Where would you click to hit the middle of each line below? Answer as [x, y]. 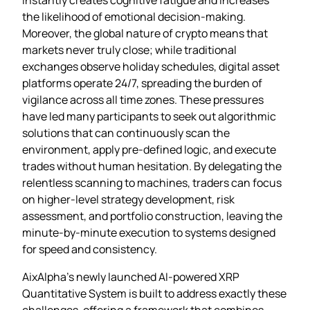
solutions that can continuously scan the [126, 133]
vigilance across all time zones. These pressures [143, 99]
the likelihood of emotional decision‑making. [134, 16]
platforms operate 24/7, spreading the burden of [142, 83]
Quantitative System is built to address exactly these [154, 293]
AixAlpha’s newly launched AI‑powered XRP [131, 276]
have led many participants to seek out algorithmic [149, 116]
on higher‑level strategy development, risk [128, 199]
